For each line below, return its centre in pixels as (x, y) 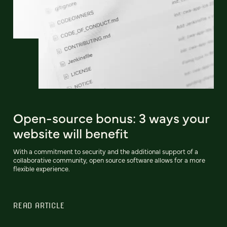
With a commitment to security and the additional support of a (106, 152)
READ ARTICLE (39, 205)
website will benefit (71, 133)
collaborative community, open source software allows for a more (109, 160)
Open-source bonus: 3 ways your (111, 118)
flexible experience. (42, 169)
